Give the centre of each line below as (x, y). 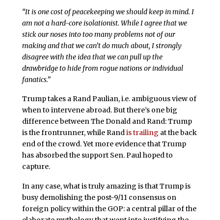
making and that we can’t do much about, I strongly (102, 45)
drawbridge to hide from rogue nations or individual (102, 68)
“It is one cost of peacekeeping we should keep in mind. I (108, 12)
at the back (178, 133)
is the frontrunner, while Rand (74, 133)
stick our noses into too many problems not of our (98, 34)
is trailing (142, 133)
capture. (36, 167)
